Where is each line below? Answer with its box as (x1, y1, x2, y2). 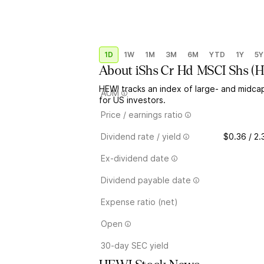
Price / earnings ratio (101, 110, 183, 120)
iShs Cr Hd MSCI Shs (136, 64, 249, 78)
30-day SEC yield (101, 240, 169, 250)
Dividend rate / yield (101, 131, 181, 141)
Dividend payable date (101, 175, 191, 185)
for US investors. (99, 95, 166, 105)
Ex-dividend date (101, 153, 169, 163)
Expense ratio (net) (101, 197, 178, 207)
